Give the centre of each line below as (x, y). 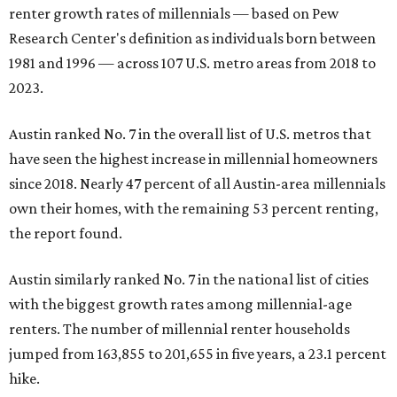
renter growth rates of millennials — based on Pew (174, 13)
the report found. (66, 233)
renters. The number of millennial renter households (179, 328)
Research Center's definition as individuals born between (192, 38)
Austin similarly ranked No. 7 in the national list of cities (189, 279)
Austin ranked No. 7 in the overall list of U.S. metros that (190, 133)
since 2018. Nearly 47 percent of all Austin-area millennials (197, 183)
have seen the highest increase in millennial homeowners (193, 158)
